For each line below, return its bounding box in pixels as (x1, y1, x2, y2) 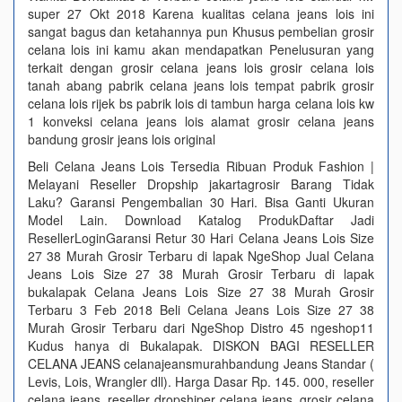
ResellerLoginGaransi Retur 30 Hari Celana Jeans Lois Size (28, 229, 374, 247)
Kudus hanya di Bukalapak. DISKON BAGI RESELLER (28, 336, 374, 354)
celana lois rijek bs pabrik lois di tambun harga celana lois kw (28, 94, 374, 112)
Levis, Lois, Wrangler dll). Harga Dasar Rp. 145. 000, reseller (28, 372, 374, 390)
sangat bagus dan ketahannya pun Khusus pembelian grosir (28, 22, 374, 40)
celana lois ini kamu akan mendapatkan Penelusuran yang (28, 40, 374, 58)
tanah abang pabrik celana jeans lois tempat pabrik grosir (28, 76, 374, 94)
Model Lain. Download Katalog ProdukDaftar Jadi (28, 211, 374, 229)
